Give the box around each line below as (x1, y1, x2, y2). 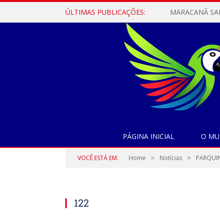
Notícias (160, 154, 182, 162)
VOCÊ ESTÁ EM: (78, 154, 118, 162)
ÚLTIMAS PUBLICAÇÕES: (65, 7, 145, 17)
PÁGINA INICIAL (123, 132, 174, 141)
